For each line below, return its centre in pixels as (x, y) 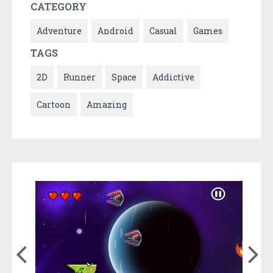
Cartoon (54, 104)
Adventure (59, 30)
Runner (80, 77)
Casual (163, 30)
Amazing (107, 104)
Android (115, 30)
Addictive (173, 77)
